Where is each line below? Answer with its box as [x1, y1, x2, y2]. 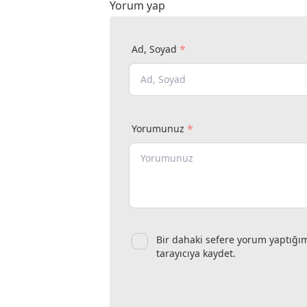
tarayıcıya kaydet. [156, 246, 236, 260]
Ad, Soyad [132, 42, 177, 56]
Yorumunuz [132, 121, 184, 135]
